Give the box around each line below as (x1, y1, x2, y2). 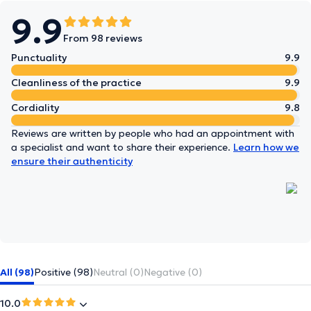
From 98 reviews (63, 32, 142, 44)
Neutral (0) (93, 266, 144, 278)
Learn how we (233, 141, 299, 153)
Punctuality (11, 51, 67, 64)
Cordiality (11, 101, 59, 114)
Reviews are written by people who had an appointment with (11, 127, 294, 140)
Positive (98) (34, 266, 93, 278)
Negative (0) (144, 266, 202, 278)
